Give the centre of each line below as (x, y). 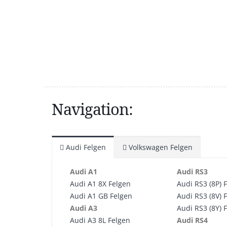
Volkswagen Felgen (160, 147)
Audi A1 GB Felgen (101, 196)
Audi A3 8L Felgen (100, 220)
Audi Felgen (85, 147)
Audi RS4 (193, 220)
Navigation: (92, 109)
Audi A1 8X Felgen (100, 184)
